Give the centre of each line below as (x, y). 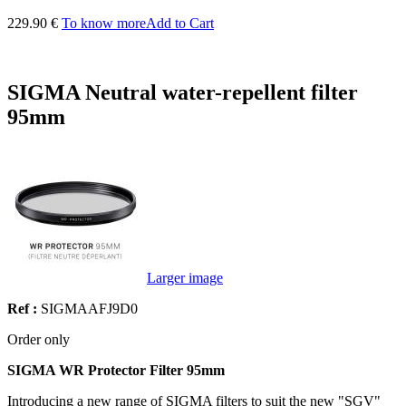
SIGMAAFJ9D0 (89, 309)
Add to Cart (180, 23)
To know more (104, 23)
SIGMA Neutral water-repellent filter (183, 92)
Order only (39, 340)
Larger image (185, 278)
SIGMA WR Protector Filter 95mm (116, 371)
